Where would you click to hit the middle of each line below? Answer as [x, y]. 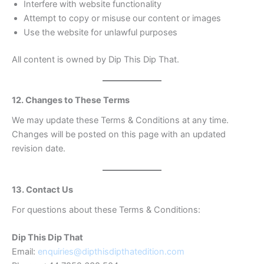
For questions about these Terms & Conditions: [106, 209]
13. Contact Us [42, 189]
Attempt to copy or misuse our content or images [122, 18]
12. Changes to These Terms [71, 100]
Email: [25, 252]
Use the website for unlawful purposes [100, 32]
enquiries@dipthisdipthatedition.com [111, 252]
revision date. [39, 149]
